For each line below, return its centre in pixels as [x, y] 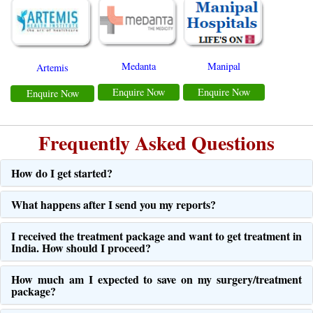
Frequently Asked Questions [156, 143]
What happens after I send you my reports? [114, 205]
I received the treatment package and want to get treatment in [156, 236]
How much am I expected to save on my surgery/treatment [156, 279]
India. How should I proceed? [81, 248]
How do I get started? [62, 173]
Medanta [139, 66]
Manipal [224, 66]
